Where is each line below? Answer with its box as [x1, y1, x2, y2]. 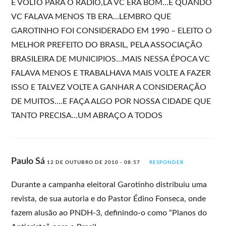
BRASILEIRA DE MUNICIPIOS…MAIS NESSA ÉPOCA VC [11, 54, 210, 63]
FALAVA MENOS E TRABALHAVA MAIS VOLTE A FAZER [11, 69, 211, 77]
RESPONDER [149, 159, 184, 165]
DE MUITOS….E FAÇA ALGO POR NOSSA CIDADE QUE [11, 97, 211, 105]
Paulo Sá [11, 156, 47, 166]
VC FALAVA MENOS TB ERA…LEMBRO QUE [11, 12, 172, 21]
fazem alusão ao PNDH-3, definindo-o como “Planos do [11, 208, 207, 217]
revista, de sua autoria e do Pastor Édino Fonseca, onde [11, 194, 206, 203]
